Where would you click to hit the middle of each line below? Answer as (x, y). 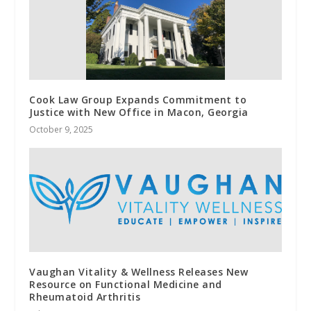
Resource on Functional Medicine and (126, 284)
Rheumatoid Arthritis (85, 296)
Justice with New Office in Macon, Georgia (139, 112)
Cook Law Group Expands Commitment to (138, 99)
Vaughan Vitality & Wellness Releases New (139, 271)
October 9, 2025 (61, 129)
